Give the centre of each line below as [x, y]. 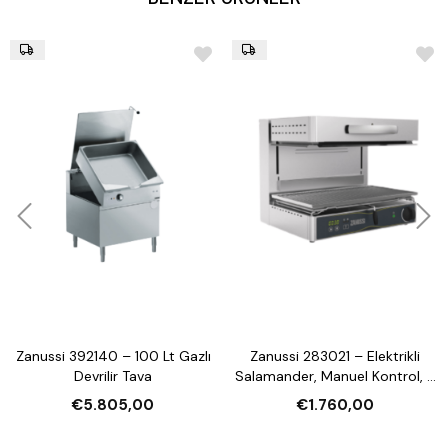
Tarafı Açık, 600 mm [335, 396]
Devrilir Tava [113, 376]
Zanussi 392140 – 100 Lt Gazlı [113, 356]
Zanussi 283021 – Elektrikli [335, 356]
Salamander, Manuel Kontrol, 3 [335, 376]
